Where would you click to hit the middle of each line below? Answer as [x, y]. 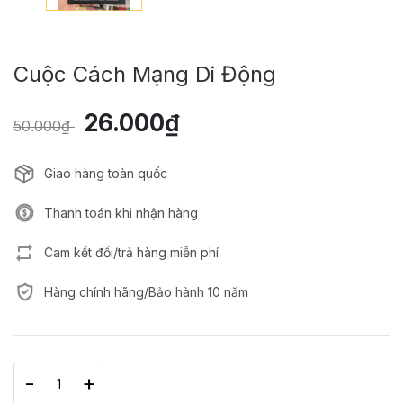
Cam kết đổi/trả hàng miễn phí [131, 252]
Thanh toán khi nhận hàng [121, 212]
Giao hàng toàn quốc [106, 173]
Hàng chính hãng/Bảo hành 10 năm [146, 291]
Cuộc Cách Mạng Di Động [145, 74]
